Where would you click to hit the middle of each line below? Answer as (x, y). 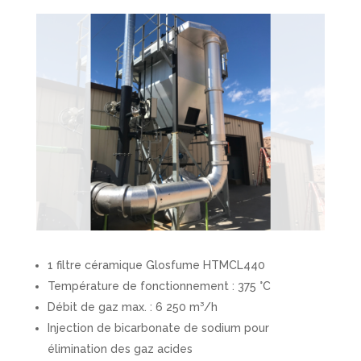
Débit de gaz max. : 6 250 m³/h (132, 307)
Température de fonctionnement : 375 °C (159, 286)
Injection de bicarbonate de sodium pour (158, 328)
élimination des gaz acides (120, 349)
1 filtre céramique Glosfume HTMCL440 (156, 265)
